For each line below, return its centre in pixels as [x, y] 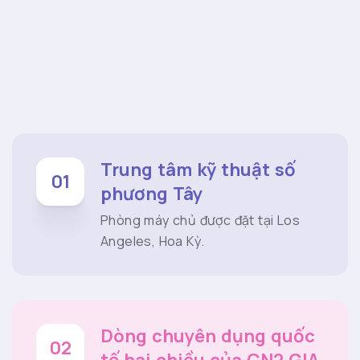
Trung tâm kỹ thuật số [198, 170]
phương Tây [151, 194]
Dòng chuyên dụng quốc [208, 336]
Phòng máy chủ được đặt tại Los [200, 221]
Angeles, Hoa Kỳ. [153, 241]
